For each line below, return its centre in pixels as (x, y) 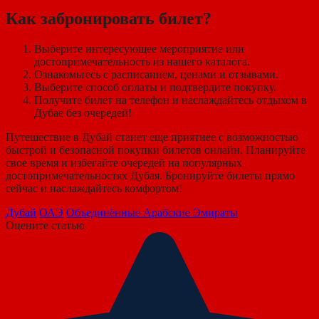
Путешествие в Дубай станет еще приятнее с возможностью (152, 137)
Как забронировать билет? (109, 19)
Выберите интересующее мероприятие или (139, 49)
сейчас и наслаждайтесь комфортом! (94, 189)
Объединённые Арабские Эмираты (152, 213)
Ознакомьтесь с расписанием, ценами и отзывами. (156, 75)
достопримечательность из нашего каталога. (142, 62)
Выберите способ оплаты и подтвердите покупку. (155, 88)
